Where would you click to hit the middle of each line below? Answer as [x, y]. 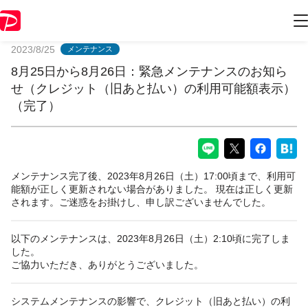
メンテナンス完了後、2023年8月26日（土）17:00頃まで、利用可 [153, 176]
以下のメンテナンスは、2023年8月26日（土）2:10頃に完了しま [151, 238]
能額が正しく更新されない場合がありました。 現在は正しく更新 [152, 189]
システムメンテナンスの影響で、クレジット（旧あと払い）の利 [151, 301]
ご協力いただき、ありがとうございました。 [107, 264]
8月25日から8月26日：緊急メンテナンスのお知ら [149, 71]
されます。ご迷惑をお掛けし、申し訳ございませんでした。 [141, 202]
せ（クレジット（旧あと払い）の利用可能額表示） [153, 88]
